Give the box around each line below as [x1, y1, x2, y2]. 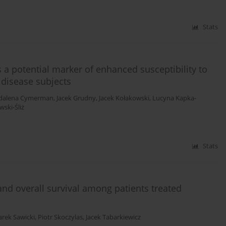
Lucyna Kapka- [152, 94, 196, 103]
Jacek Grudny [56, 94, 96, 103]
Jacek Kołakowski [99, 94, 149, 103]
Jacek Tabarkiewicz [86, 213, 141, 222]
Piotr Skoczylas [38, 213, 83, 222]
